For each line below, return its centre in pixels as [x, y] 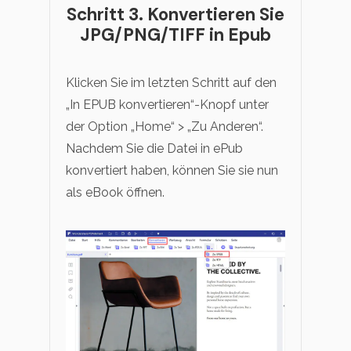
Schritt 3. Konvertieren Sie [175, 14]
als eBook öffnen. [115, 193]
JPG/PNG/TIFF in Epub [175, 34]
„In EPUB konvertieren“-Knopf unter [167, 105]
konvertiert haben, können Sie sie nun [172, 171]
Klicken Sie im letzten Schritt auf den [171, 83]
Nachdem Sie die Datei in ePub [154, 149]
